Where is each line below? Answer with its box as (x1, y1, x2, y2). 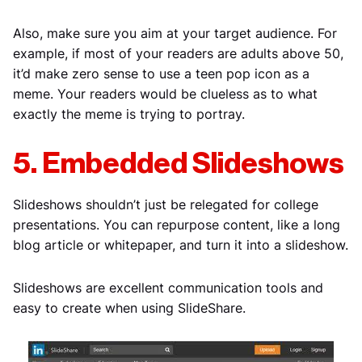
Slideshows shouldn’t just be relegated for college (13, 196, 318, 213)
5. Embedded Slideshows (13, 149, 344, 179)
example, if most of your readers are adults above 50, (13, 44, 343, 61)
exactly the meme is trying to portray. (13, 105, 245, 122)
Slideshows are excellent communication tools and (13, 279, 323, 296)
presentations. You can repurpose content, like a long (13, 216, 340, 233)
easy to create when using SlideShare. (13, 299, 246, 316)
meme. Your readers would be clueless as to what (13, 85, 318, 102)
